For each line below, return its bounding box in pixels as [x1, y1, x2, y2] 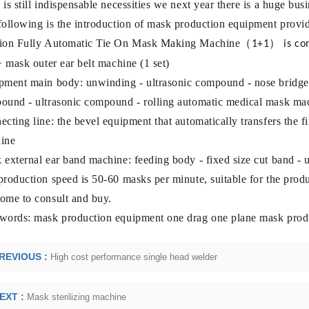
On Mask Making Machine [114, 37, 241, 49]
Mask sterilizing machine [26, 292, 126, 302]
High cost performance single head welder [50, 252, 217, 262]
